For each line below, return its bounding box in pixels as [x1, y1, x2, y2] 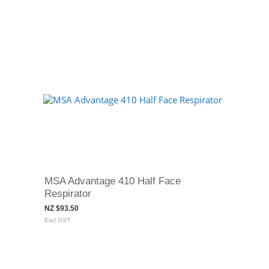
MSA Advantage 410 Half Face [44, 175, 181, 186]
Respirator [44, 188, 91, 199]
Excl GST [44, 217, 70, 223]
